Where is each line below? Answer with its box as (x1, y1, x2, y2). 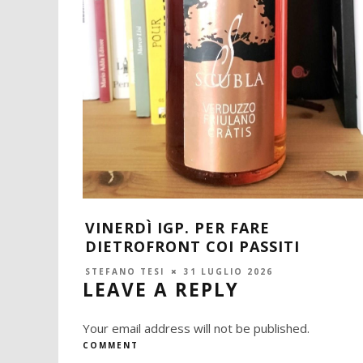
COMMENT (83, 340, 139, 352)
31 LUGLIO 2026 (184, 265, 273, 277)
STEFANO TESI (85, 265, 164, 277)
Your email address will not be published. (83, 320, 310, 337)
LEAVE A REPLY (83, 277, 239, 303)
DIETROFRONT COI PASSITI (85, 236, 300, 256)
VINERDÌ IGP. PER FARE (85, 217, 270, 237)
